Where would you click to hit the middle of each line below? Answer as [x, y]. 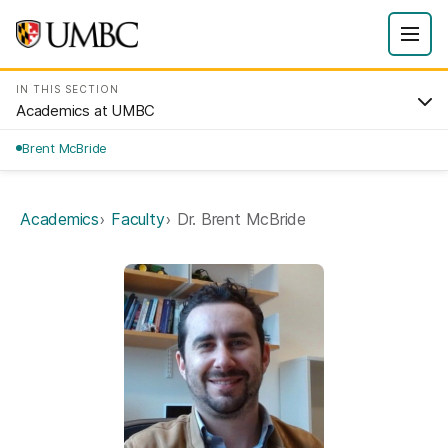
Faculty [138, 219]
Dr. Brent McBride [241, 219]
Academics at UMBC [86, 110]
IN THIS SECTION [67, 89]
